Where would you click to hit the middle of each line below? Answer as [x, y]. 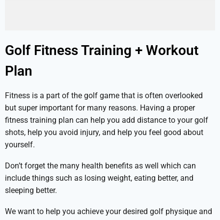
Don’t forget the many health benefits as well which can [100, 166]
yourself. [20, 145]
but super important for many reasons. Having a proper [100, 108]
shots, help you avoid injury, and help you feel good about [104, 132]
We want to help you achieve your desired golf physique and [109, 211]
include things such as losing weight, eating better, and [99, 178]
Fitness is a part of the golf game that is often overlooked [104, 96]
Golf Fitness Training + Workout [102, 50]
